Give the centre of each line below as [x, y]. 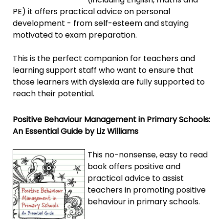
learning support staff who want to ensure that [103, 70]
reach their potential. [54, 93]
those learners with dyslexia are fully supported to [109, 82]
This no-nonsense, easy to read [148, 154]
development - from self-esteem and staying [101, 23]
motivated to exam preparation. [75, 35]
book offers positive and [134, 166]
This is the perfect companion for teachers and [104, 58]
